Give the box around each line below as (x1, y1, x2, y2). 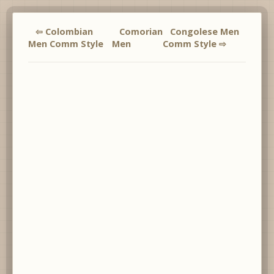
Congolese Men (169, 26, 239, 37)
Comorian (119, 26, 163, 37)
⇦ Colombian (35, 26, 93, 37)
